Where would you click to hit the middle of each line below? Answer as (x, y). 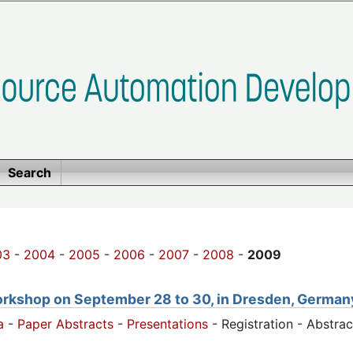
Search (29, 173)
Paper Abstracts (65, 324)
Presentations (167, 324)
